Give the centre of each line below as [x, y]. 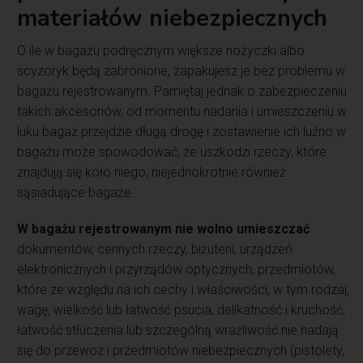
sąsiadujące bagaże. [76, 193]
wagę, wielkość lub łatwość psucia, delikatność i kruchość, [181, 310]
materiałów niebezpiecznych [173, 19]
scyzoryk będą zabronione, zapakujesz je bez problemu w [181, 71]
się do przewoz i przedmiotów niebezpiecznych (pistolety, [181, 351]
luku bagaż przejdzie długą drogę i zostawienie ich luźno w [182, 132]
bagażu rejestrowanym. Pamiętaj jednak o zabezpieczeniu [182, 92]
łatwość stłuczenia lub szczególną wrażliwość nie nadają [178, 331]
